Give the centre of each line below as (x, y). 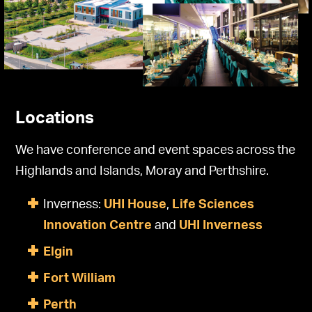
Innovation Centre (98, 226)
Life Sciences (213, 205)
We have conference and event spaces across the (156, 151)
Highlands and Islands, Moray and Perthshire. (142, 172)
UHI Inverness (221, 226)
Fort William (80, 279)
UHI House (135, 205)
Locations (55, 119)
